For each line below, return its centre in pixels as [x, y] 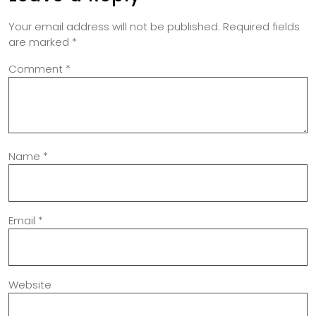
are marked [40, 42]
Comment [37, 69]
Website [30, 285]
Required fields [261, 26]
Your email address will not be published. [114, 26]
